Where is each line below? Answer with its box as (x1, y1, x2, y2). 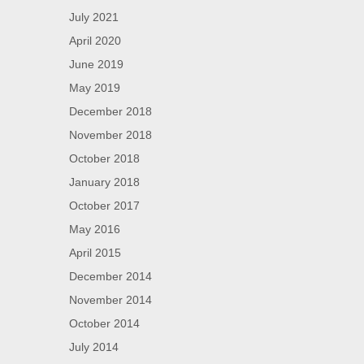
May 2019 (69, 81, 120, 95)
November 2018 (69, 128, 152, 142)
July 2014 (69, 340, 119, 354)
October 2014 (69, 317, 140, 331)
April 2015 (69, 246, 121, 260)
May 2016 (69, 223, 120, 236)
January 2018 (69, 175, 140, 189)
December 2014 (69, 270, 152, 284)
